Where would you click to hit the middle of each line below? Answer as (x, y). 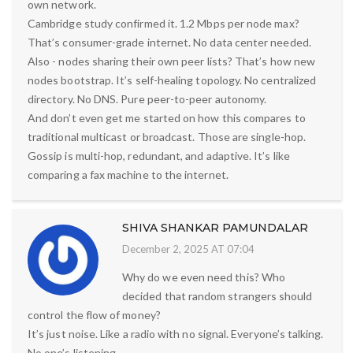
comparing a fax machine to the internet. (128, 174)
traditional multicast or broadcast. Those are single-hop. (167, 136)
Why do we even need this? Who (204, 277)
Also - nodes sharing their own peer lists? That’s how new (171, 61)
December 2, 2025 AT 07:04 (188, 249)
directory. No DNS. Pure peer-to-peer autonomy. (147, 98)
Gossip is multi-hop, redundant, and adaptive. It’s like (159, 155)
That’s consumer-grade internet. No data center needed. (169, 42)
